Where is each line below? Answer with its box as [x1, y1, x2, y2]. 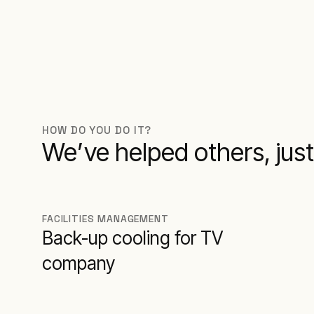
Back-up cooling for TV [42, 227, 223, 249]
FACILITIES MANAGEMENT [42, 212, 169, 225]
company [42, 252, 115, 274]
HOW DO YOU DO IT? [42, 123, 152, 137]
